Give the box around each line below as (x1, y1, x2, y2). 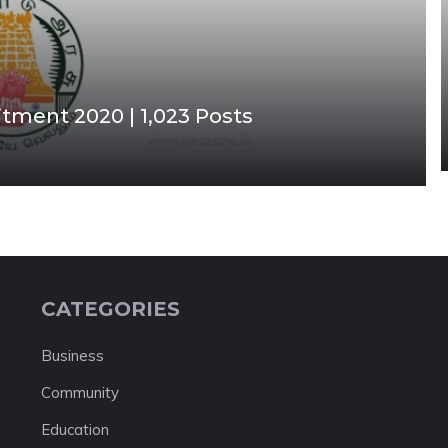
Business (40, 346, 104, 365)
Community (40, 383, 119, 402)
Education (40, 420, 109, 439)
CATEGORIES (40, 297, 180, 321)
